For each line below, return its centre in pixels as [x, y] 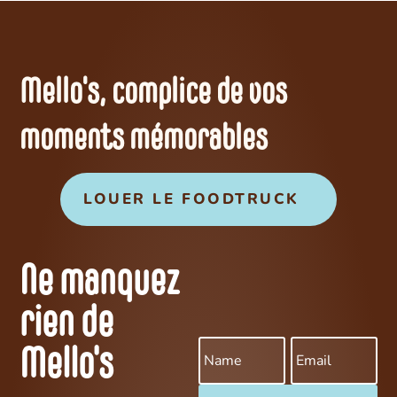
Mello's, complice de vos [154, 94]
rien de [67, 325]
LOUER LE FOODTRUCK [191, 198]
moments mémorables [144, 140]
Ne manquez [100, 284]
